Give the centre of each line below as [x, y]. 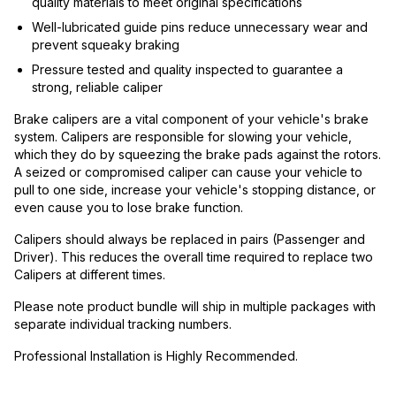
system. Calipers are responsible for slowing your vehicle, [183, 137]
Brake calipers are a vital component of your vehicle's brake [191, 119]
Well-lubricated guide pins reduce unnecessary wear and [200, 27]
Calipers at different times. [90, 274]
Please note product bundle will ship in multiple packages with [195, 306]
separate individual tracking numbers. [123, 324]
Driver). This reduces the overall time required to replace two [194, 257]
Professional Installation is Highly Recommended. [156, 356]
